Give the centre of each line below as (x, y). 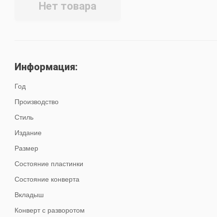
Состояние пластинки (49, 164)
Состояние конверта (47, 179)
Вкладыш (29, 195)
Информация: (46, 67)
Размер (27, 148)
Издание (28, 133)
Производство (37, 102)
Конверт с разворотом (50, 210)
